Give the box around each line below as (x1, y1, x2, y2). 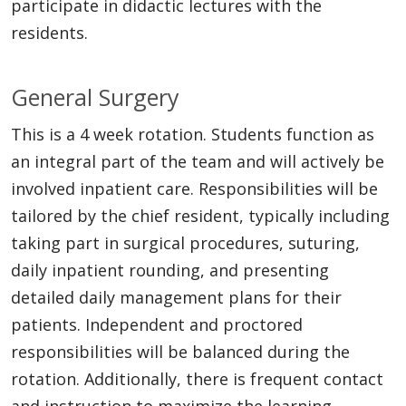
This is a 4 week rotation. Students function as (11, 122, 374, 145)
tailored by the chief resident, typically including (11, 204, 390, 227)
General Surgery (11, 81, 179, 112)
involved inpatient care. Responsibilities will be (11, 177, 378, 199)
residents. (11, 21, 88, 43)
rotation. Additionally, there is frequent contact (11, 367, 383, 390)
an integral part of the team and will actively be (11, 150, 384, 172)
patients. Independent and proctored (11, 313, 303, 335)
